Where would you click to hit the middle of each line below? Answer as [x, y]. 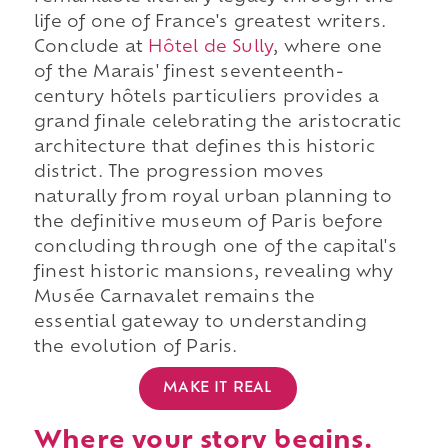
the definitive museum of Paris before [208, 223]
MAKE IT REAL [218, 388]
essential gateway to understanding [200, 323]
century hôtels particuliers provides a [206, 98]
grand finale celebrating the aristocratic [217, 123]
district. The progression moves [179, 173]
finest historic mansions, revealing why [213, 273]
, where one [328, 48]
